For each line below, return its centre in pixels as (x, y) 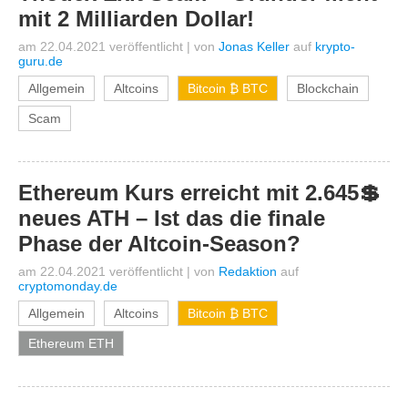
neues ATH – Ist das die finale (172, 218)
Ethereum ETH (71, 343)
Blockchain (328, 88)
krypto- (335, 46)
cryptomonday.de (68, 286)
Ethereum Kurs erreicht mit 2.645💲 (199, 193)
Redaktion (248, 271)
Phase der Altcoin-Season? (159, 244)
